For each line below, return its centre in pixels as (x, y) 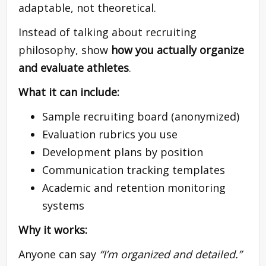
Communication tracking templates (134, 170)
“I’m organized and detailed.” (170, 254)
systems (63, 205)
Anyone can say (59, 254)
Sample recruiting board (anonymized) (141, 116)
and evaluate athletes (74, 67)
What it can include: (69, 92)
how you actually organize (178, 50)
